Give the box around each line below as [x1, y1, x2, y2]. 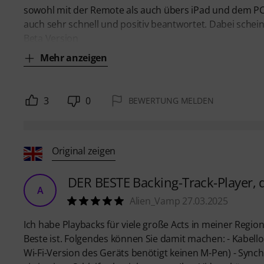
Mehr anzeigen [40, 51, 107, 65]
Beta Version [24, 32, 78, 45]
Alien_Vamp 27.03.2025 [130, 194, 228, 208]
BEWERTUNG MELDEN [128, 95, 214, 107]
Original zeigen [52, 144, 116, 157]
